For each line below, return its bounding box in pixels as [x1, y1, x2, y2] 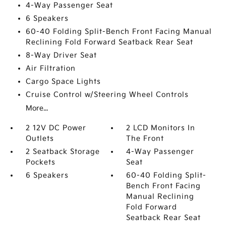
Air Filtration [25, 64, 76, 73]
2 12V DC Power [25, 124, 86, 132]
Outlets [25, 134, 54, 143]
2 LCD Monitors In [126, 124, 196, 132]
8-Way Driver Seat [25, 51, 97, 60]
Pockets [25, 158, 55, 166]
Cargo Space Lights [25, 77, 101, 86]
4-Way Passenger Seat [25, 1, 113, 10]
